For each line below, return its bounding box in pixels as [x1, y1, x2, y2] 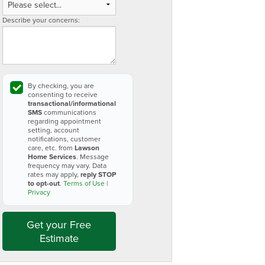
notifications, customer [28, 134, 101, 144]
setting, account [28, 125, 79, 135]
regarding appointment [28, 116, 101, 126]
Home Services [28, 151, 76, 161]
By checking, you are [28, 80, 94, 91]
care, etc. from [28, 143, 75, 153]
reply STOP [80, 169, 116, 179]
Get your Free [27, 217, 92, 232]
